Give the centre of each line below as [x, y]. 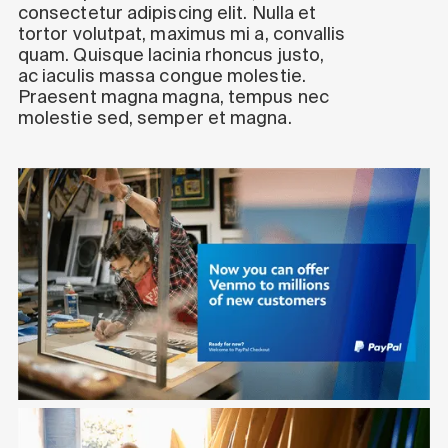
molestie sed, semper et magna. [154, 116]
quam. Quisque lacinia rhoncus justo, [171, 53]
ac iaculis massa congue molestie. [161, 74]
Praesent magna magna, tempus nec [173, 95]
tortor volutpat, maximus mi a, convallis [181, 32]
